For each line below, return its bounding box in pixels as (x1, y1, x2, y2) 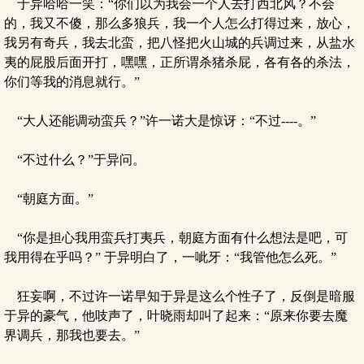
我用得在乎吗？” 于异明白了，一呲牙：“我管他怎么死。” (4, 250, 336, 264)
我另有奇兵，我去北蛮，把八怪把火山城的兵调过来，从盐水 (4, 36, 355, 50)
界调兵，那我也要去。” (4, 328, 140, 342)
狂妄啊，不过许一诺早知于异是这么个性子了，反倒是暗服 (4, 289, 355, 303)
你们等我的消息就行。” (4, 75, 140, 89)
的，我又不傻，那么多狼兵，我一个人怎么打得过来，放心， (4, 16, 355, 30)
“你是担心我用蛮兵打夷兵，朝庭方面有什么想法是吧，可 (4, 231, 348, 245)
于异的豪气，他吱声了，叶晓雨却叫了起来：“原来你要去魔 (4, 309, 348, 323)
